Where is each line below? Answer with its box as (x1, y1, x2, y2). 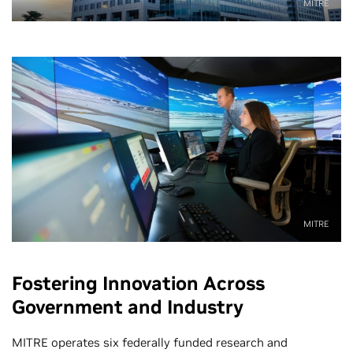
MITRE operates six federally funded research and (12, 334, 288, 350)
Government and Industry (12, 294, 243, 319)
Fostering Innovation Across (12, 270, 265, 295)
